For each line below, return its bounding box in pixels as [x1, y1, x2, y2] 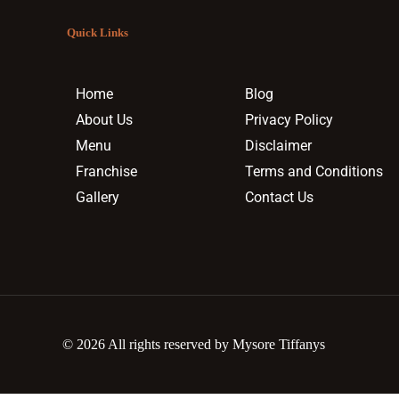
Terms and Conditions [244, 163, 383, 181]
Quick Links [67, 26, 128, 40]
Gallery [76, 189, 119, 207]
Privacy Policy [244, 111, 333, 129]
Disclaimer [244, 137, 312, 155]
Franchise [76, 163, 137, 181]
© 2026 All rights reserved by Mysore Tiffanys [58, 337, 325, 353]
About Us [76, 111, 133, 129]
